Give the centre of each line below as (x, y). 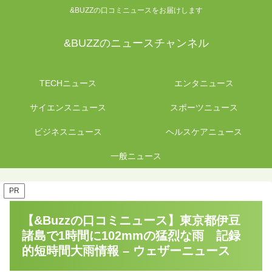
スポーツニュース (204, 108)
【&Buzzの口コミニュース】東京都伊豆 (131, 221)
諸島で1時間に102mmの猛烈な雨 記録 (131, 236)
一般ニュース (136, 156)
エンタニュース (204, 83)
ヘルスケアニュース (204, 132)
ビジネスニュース (68, 132)
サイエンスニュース (68, 108)
